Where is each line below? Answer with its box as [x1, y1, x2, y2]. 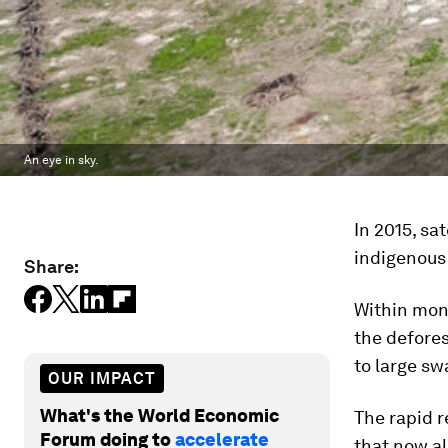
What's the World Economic [40, 404, 279, 426]
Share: [24, 256, 79, 277]
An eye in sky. [24, 153, 98, 167]
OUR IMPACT [48, 368, 156, 388]
